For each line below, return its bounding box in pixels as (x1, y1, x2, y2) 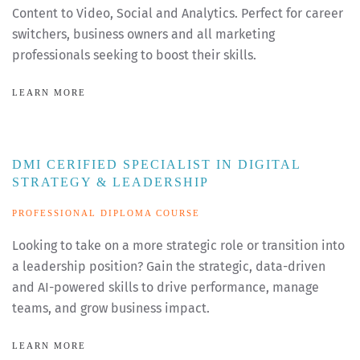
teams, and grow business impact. (12, 301, 213, 317)
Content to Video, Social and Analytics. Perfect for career (12, 6, 343, 22)
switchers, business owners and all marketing (12, 27, 275, 43)
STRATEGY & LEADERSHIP (12, 175, 209, 190)
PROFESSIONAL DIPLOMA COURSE (12, 208, 200, 219)
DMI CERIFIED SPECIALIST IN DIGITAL (12, 157, 301, 172)
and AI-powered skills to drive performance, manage (12, 280, 319, 296)
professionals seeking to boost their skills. (12, 47, 256, 63)
